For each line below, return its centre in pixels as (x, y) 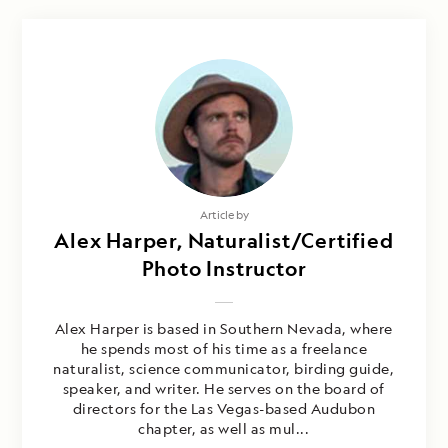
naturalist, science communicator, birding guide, (224, 369)
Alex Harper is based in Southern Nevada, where (223, 329)
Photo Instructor (224, 269)
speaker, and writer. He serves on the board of (223, 389)
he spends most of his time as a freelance (224, 349)
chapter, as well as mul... (224, 429)
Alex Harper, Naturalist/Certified (224, 241)
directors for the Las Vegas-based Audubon (224, 409)
